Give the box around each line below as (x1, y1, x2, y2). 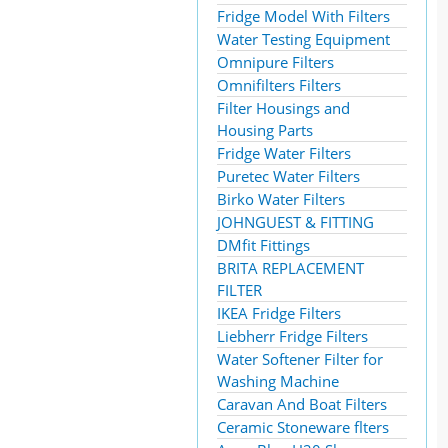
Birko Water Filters (217, 189, 345, 209)
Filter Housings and (217, 98, 350, 118)
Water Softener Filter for (217, 349, 383, 369)
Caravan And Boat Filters (217, 394, 387, 414)
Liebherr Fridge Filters (217, 326, 368, 346)
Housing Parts (217, 120, 313, 140)
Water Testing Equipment (217, 29, 390, 49)
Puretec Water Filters (217, 166, 360, 186)
